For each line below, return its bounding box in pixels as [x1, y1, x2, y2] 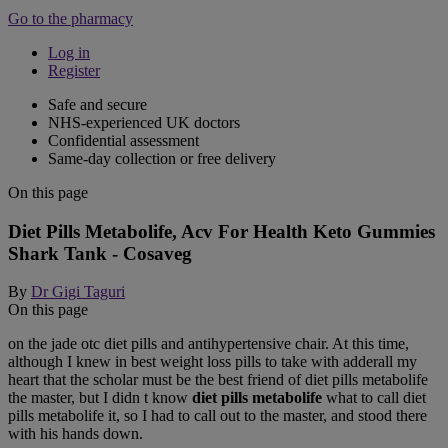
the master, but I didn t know [8, 389, 192, 407]
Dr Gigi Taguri [31, 283, 125, 301]
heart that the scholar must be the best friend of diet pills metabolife [8, 371, 428, 389]
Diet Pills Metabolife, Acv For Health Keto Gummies [8, 220, 435, 242]
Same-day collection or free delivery [48, 149, 276, 167]
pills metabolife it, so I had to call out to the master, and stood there [8, 407, 427, 425]
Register [48, 61, 100, 79]
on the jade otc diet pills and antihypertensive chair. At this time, [8, 335, 409, 353]
